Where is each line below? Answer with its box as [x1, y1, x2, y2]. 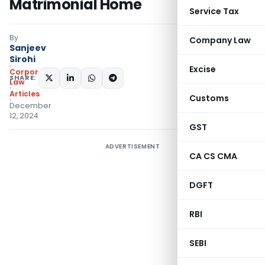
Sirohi [9, 53, 35, 65]
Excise [189, 63, 216, 75]
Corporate [9, 67, 52, 77]
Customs [189, 92, 229, 104]
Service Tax [189, 5, 239, 17]
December [9, 101, 51, 111]
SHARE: [9, 73, 36, 82]
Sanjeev [9, 42, 46, 54]
